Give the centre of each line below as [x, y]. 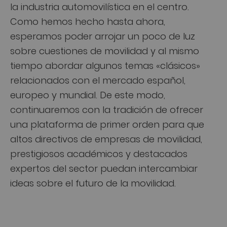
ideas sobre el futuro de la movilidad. [93, 182]
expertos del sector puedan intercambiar [104, 168]
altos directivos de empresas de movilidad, [106, 138]
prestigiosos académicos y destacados [99, 153]
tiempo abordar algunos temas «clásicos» [105, 65]
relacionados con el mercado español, [98, 80]
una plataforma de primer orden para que [107, 124]
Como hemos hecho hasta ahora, [88, 21]
